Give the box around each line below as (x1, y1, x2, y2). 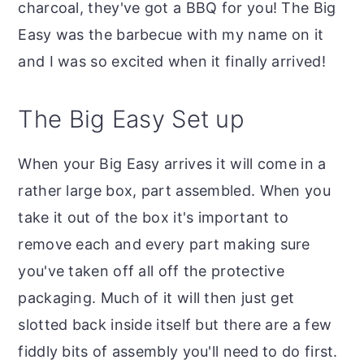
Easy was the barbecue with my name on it (18, 26, 324, 44)
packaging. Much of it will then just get (18, 289, 295, 307)
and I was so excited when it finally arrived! (18, 53, 326, 71)
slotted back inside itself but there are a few (18, 316, 332, 334)
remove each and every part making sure (18, 236, 310, 253)
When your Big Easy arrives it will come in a (18, 155, 327, 173)
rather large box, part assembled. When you (18, 182, 331, 200)
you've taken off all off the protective (18, 262, 285, 280)
